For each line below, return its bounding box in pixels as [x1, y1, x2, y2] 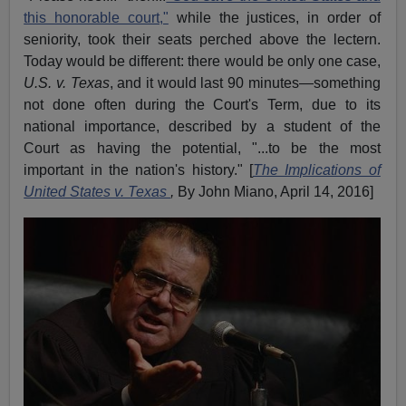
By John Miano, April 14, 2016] [174, 184, 374, 200]
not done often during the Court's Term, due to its [24, 97, 381, 113]
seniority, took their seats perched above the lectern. [24, 32, 381, 48]
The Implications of [253, 162, 381, 179]
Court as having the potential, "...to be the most [24, 140, 381, 157]
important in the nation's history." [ [24, 162, 254, 179]
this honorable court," [24, 10, 169, 26]
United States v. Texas [24, 184, 171, 200]
